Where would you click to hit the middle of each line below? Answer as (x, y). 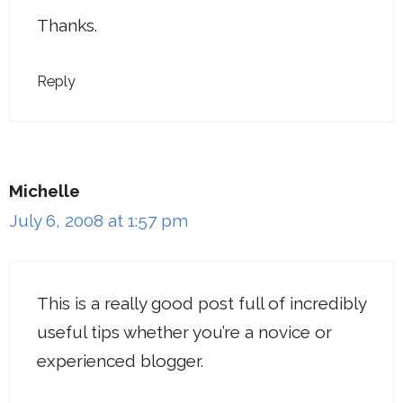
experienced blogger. (120, 361)
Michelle (45, 190)
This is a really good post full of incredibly (201, 303)
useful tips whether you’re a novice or (184, 332)
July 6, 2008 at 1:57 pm (99, 220)
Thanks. (67, 25)
